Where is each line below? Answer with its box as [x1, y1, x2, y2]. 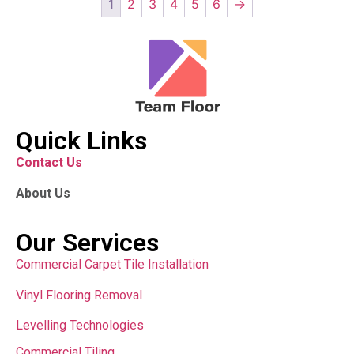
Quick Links [16, 126, 147, 156]
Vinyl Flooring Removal [16, 287, 145, 303]
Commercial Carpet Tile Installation [16, 257, 209, 273]
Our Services [16, 228, 159, 258]
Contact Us [16, 155, 82, 171]
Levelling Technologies [16, 317, 144, 333]
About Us [16, 185, 70, 201]
